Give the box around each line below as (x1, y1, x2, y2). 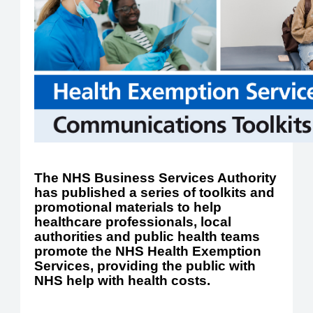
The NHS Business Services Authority (34, 170, 277, 185)
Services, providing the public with (34, 258, 256, 273)
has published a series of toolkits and (34, 184, 275, 200)
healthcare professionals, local (34, 214, 232, 229)
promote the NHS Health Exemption (34, 243, 262, 259)
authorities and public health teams (34, 228, 261, 244)
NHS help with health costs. (34, 272, 211, 288)
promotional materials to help (34, 199, 222, 214)
